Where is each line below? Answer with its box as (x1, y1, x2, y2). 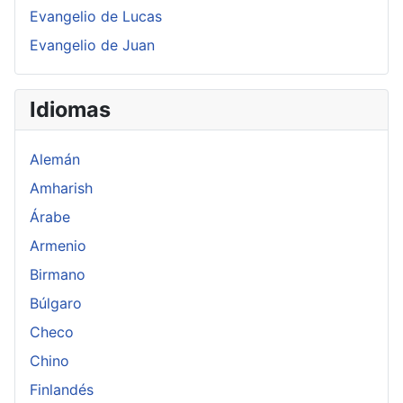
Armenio (30, 237, 86, 255)
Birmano (30, 265, 85, 284)
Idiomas (30, 96, 111, 123)
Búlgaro (30, 294, 82, 313)
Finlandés (30, 381, 94, 399)
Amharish (30, 179, 93, 198)
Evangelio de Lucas (30, 7, 162, 26)
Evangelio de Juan (30, 36, 155, 55)
